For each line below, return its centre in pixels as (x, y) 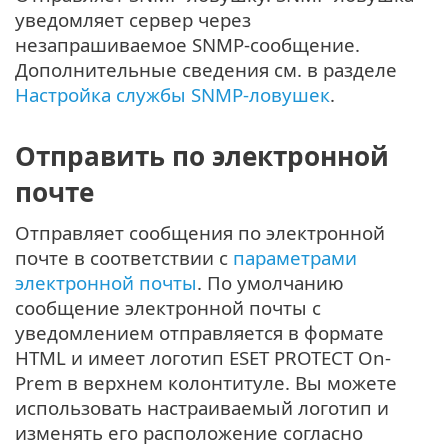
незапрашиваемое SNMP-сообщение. (187, 45)
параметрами (295, 257)
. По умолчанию (270, 282)
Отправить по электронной (202, 155)
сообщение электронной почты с (168, 307)
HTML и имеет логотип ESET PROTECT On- (203, 357)
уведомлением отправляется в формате (199, 332)
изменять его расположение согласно (189, 432)
